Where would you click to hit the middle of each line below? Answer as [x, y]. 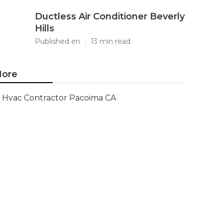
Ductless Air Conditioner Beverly [110, 16]
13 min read [111, 41]
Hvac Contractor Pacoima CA [59, 98]
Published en [57, 41]
